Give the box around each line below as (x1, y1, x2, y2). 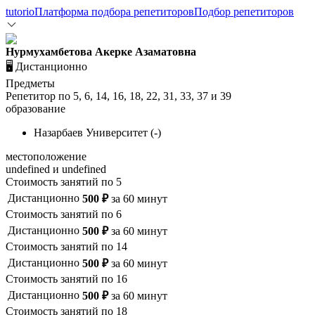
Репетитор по (6, 90, 73, 102)
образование (6, 103, 65, 115)
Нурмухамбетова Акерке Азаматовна (6, 46, 196, 58)
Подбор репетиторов (194, 6, 294, 18)
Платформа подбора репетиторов (34, 6, 194, 18)
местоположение (6, 150, 86, 162)
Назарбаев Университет (34, 127, 148, 139)
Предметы (6, 77, 55, 89)
